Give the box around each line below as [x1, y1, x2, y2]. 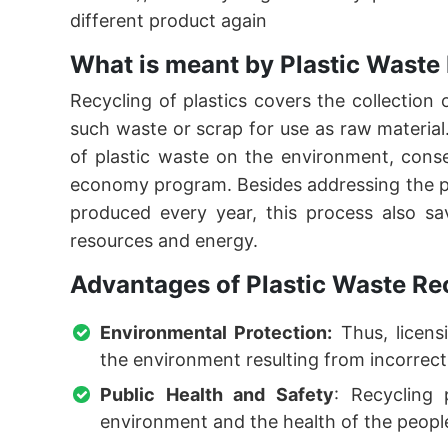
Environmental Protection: [100, 322, 333, 343]
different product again [70, 10, 267, 31]
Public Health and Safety [100, 384, 334, 405]
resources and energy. [70, 230, 258, 251]
